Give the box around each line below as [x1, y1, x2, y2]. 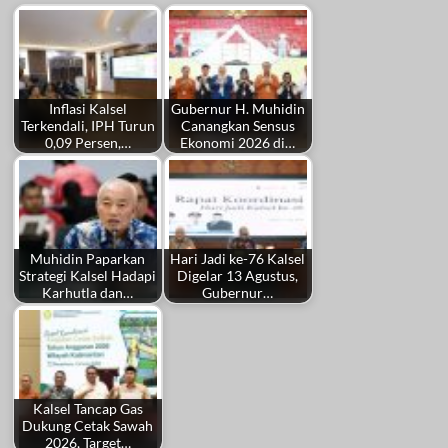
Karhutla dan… [42, 284, 133, 302]
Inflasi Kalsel [48, 100, 127, 118]
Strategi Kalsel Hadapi [19, 267, 156, 285]
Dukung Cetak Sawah [22, 417, 153, 435]
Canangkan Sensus [180, 117, 295, 135]
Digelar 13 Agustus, [177, 267, 298, 285]
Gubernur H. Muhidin [170, 100, 305, 118]
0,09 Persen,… [44, 134, 131, 152]
